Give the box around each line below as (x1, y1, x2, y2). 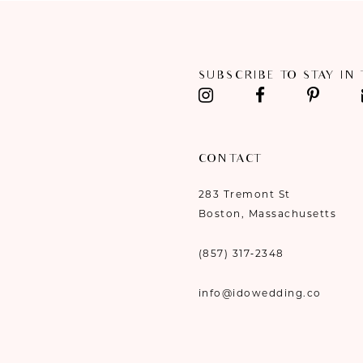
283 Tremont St (198, 187, 291, 200)
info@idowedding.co (198, 286, 322, 299)
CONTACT (198, 152, 263, 167)
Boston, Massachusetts (198, 207, 336, 220)
